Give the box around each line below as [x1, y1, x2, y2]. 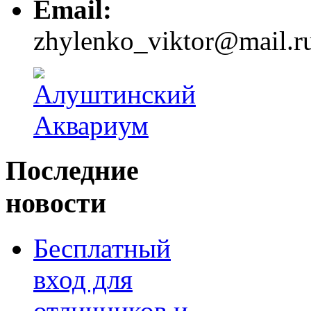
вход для [33, 264, 133, 294]
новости [6, 187, 106, 219]
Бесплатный [33, 233, 171, 263]
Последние [6, 155, 139, 186]
